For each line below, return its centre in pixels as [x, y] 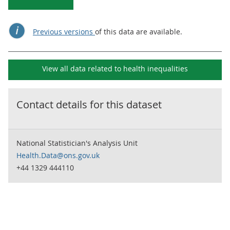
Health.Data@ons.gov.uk [58, 155]
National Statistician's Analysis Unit [77, 143]
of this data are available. [139, 32]
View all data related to [83, 69]
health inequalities [156, 69]
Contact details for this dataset [89, 104]
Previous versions [64, 32]
